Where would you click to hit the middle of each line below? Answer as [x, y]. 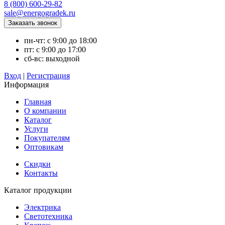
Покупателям [47, 138]
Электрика [42, 207]
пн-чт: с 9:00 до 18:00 [61, 40]
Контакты [41, 173]
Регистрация [48, 75]
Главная [38, 101]
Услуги [36, 129]
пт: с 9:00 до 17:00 [55, 49]
